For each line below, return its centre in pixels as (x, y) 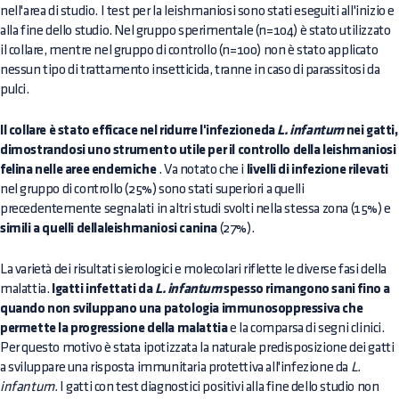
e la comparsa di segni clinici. (306, 328)
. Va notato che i (201, 169)
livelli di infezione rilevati (318, 170)
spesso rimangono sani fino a (306, 289)
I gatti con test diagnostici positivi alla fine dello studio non (218, 387)
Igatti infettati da (103, 289)
